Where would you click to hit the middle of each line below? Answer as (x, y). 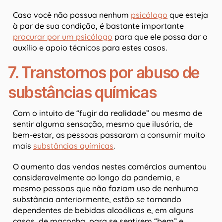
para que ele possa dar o (160, 37)
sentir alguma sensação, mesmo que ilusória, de (103, 124)
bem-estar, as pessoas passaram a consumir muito (109, 135)
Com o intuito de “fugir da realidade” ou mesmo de (108, 113)
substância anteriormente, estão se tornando (97, 199)
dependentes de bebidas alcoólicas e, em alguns (103, 210)
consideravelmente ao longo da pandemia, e (96, 178)
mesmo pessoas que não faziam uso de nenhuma (106, 189)
